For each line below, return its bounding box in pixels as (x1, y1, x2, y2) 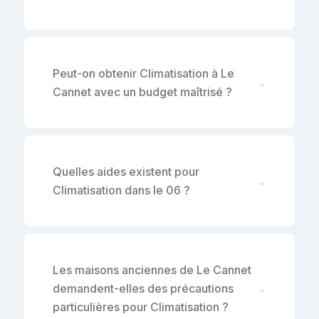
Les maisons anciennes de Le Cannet (53, 262, 251, 277)
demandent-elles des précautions (53, 281, 234, 296)
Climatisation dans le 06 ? (53, 182, 190, 197)
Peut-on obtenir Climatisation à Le (53, 66, 234, 80)
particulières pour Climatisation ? (53, 299, 229, 314)
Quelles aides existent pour (53, 164, 199, 179)
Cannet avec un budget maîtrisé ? (53, 84, 232, 99)
